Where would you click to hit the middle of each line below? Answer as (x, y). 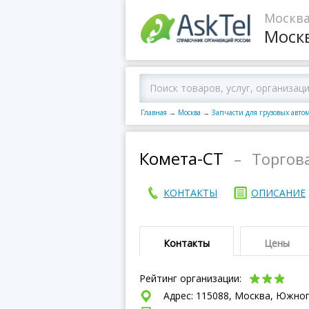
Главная (154, 112)
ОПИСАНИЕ (278, 193)
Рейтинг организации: (192, 278)
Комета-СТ (181, 158)
